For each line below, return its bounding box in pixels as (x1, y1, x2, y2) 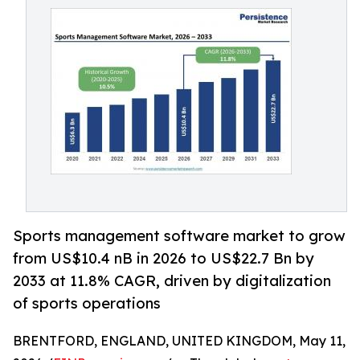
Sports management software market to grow (13, 227, 346, 245)
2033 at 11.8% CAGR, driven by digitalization (13, 272, 331, 290)
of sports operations (13, 294, 161, 313)
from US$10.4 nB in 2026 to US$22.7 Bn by (13, 249, 314, 268)
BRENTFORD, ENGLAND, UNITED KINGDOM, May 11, (13, 333, 346, 350)
